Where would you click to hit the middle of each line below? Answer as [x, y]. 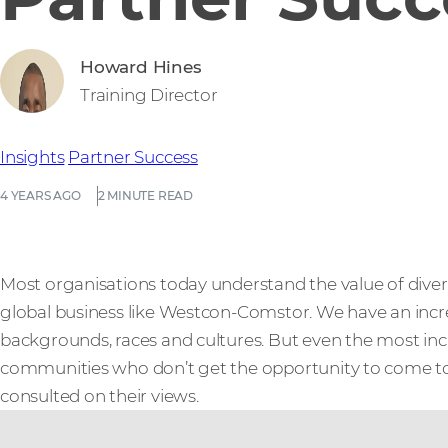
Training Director [149, 94]
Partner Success [133, 156]
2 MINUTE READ [145, 195]
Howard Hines [141, 66]
